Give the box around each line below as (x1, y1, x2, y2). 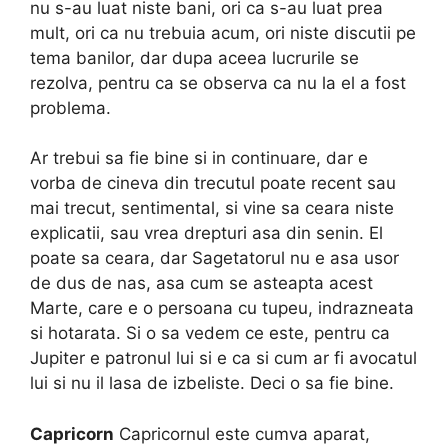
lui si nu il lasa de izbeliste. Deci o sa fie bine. (30, 373, 394, 394)
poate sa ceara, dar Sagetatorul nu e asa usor (30, 248, 399, 269)
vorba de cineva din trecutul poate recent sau (30, 173, 396, 194)
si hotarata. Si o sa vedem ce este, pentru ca (30, 323, 390, 344)
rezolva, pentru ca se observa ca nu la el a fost (30, 72, 406, 93)
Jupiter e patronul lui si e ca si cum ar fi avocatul (30, 348, 417, 369)
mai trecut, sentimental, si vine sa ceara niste (30, 198, 394, 219)
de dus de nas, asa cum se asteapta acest (30, 273, 373, 294)
